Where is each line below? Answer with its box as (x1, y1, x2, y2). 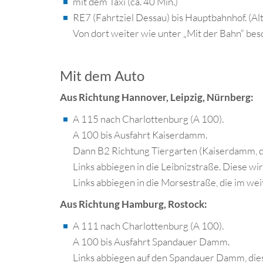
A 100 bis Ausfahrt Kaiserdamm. (73, 129, 208, 141)
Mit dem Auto (60, 67, 144, 84)
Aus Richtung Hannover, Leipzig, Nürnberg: (60, 91, 254, 103)
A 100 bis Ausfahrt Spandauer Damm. (73, 235, 232, 248)
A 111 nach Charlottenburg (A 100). (73, 220, 224, 232)
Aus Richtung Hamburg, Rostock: (60, 198, 207, 210)
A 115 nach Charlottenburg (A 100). (73, 113, 224, 125)
